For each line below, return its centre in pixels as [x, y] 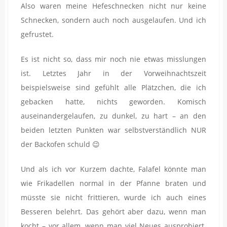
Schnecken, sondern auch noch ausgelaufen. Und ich [113, 20]
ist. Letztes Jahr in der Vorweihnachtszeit [113, 73]
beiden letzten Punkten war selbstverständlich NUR [113, 130]
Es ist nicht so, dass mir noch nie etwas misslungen [113, 59]
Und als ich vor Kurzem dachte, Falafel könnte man [113, 169]
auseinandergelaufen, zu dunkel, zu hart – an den [113, 116]
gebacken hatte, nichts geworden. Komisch [113, 102]
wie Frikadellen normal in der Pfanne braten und [113, 183]
